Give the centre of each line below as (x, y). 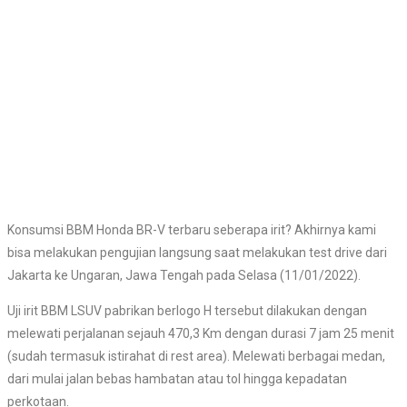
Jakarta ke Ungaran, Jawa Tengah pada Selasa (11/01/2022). (184, 276)
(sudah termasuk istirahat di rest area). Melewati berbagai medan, (196, 357)
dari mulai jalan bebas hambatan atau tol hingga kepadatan (177, 379)
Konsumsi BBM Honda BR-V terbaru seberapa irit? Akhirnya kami (192, 230)
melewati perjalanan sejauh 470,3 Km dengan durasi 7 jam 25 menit (201, 334)
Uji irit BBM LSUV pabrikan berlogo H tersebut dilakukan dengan (187, 311)
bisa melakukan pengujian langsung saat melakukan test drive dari (197, 253)
